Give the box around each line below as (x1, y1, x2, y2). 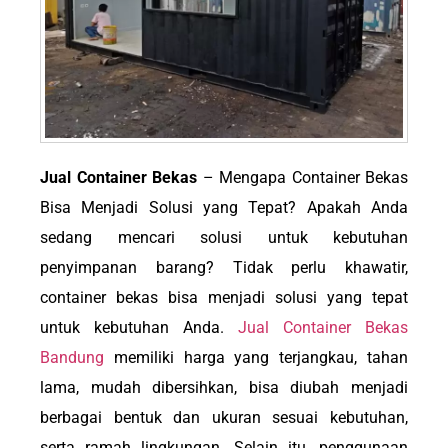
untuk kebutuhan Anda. (40, 318, 238, 338)
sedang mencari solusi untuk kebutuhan (40, 228, 408, 248)
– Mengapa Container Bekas (197, 168, 408, 188)
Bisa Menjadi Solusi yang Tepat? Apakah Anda (40, 198, 408, 218)
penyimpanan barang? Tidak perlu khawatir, (40, 258, 408, 278)
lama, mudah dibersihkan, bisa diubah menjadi (40, 378, 408, 398)
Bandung (40, 348, 104, 368)
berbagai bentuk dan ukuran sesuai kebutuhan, (40, 408, 408, 428)
